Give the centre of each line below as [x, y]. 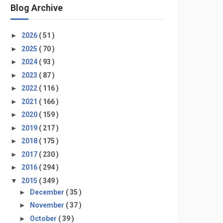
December [48, 192]
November [48, 205]
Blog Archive [37, 8]
